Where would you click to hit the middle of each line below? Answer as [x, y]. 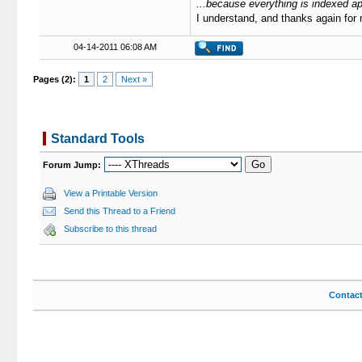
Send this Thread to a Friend [119, 211]
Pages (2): [55, 79]
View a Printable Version [110, 193]
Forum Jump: [72, 165]
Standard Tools [97, 139]
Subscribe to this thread [110, 229]
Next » [135, 79]
